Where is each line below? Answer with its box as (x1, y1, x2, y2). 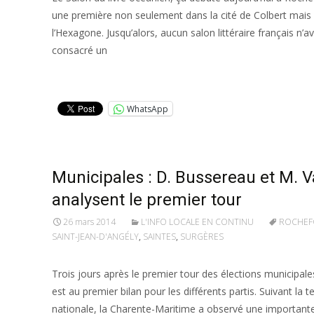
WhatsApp (127, 102, 168, 115)
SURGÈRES (180, 231, 224, 243)
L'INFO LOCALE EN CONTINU (141, 216, 254, 228)
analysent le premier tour (52, 190, 242, 210)
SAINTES (143, 231, 176, 243)
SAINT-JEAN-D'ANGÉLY (52, 231, 139, 243)
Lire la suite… (52, 69, 120, 83)
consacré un (52, 43, 107, 57)
